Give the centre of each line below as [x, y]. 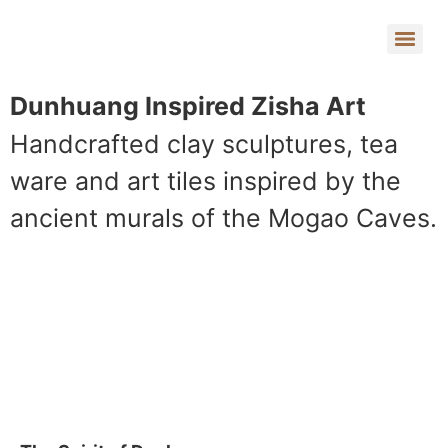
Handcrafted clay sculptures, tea [204, 144]
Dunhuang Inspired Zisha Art [188, 106]
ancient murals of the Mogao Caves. [223, 218]
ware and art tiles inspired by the [205, 181]
